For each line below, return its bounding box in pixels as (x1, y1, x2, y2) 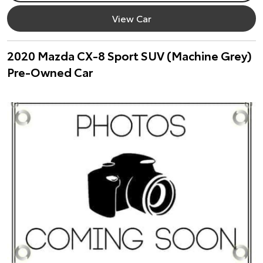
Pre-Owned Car (7, 63, 93, 80)
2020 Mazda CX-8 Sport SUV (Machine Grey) (7, 47, 252, 63)
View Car (112, 11, 151, 25)
